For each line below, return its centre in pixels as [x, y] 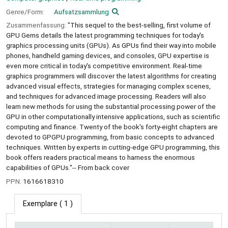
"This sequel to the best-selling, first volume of [139, 25]
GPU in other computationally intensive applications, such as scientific [113, 117]
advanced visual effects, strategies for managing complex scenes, [108, 86]
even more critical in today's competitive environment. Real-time [104, 66]
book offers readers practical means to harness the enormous [101, 158]
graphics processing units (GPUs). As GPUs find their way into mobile [111, 46]
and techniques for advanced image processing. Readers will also [106, 96]
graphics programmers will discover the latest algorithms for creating [111, 76]
